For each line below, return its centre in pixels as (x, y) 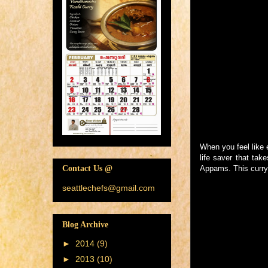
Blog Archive (85, 224)
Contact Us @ (87, 169)
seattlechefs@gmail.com (109, 188)
